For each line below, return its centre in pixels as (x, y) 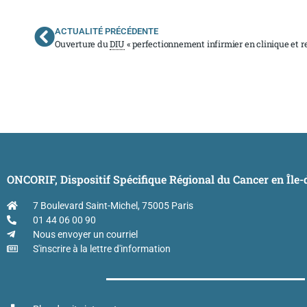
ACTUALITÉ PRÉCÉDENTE (107, 31)
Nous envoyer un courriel (85, 234)
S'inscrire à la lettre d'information (101, 249)
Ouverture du (83, 44)
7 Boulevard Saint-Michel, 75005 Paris (113, 206)
